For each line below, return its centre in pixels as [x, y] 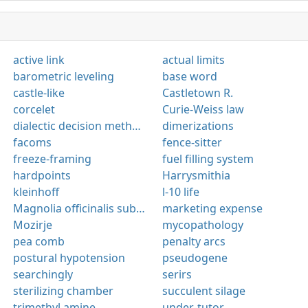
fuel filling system [208, 158]
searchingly [43, 274]
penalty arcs [194, 241]
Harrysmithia [196, 175]
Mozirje [33, 224]
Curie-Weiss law [203, 109]
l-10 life [181, 191]
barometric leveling [64, 76]
